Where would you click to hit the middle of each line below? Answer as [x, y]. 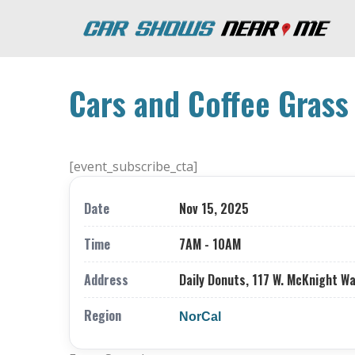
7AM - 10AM [210, 244]
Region [103, 315]
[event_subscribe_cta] [133, 166]
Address [106, 280]
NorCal [200, 317]
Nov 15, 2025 [214, 208]
